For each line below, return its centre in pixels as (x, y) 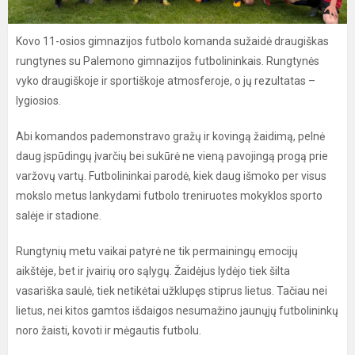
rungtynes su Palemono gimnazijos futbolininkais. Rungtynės (168, 61)
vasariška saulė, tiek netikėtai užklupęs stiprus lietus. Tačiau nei (172, 291)
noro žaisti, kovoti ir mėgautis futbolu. (109, 330)
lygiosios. (38, 101)
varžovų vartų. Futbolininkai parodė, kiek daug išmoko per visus (171, 176)
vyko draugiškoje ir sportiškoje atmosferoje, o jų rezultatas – (166, 81)
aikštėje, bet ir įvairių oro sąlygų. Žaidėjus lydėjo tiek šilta (153, 271)
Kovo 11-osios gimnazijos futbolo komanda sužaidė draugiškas (172, 41)
